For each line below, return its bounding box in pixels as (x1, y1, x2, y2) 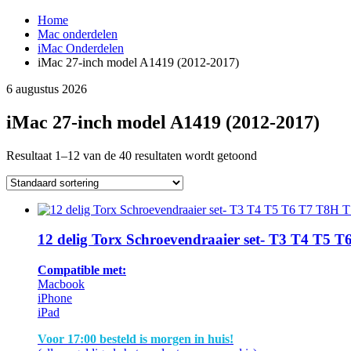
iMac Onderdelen (38, 41, 124, 55)
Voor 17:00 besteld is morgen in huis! (38, 332, 233, 346)
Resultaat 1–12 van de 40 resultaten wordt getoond (6, 148, 257, 162)
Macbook (38, 277, 85, 291)
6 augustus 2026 (6, 81, 87, 96)
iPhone (38, 291, 72, 306)
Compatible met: (38, 263, 126, 277)
